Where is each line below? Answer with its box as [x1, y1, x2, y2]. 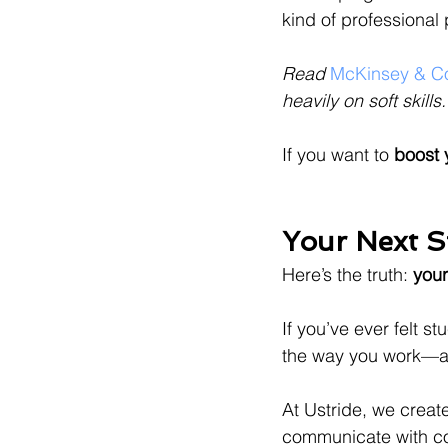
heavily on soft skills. [282, 89, 446, 113]
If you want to [282, 143, 394, 167]
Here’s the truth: [282, 263, 413, 287]
